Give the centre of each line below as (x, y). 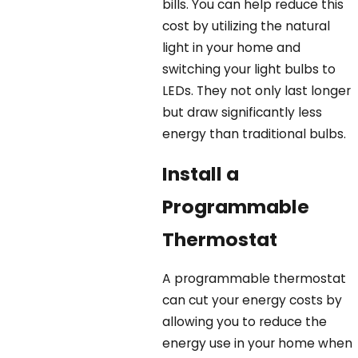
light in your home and (232, 47)
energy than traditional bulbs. (255, 133)
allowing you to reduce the (245, 322)
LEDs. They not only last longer (257, 90)
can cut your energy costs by (253, 300)
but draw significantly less (243, 112)
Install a (201, 173)
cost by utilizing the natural (247, 26)
